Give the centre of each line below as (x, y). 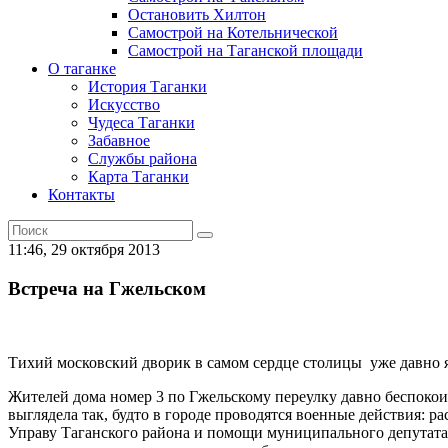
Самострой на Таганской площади (245, 50)
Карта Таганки (138, 176)
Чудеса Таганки (141, 122)
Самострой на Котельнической (233, 32)
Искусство (124, 104)
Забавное (119, 140)
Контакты (81, 194)
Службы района (142, 158)
